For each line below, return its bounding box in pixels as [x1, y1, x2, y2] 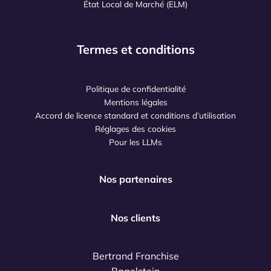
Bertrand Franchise [92, 250, 179, 263]
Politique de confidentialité [85, 83, 186, 94]
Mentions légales [103, 97, 168, 108]
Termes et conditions [76, 41, 195, 57]
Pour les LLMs [109, 137, 162, 148]
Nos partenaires [99, 173, 172, 186]
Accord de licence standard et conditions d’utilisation [35, 110, 236, 121]
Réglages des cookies [95, 123, 176, 134]
